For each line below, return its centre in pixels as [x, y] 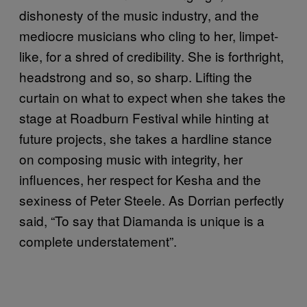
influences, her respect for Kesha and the [140, 179]
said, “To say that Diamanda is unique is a [142, 220]
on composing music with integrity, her [131, 158]
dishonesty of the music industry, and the [139, 14]
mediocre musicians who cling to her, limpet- [149, 35]
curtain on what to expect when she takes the [152, 97]
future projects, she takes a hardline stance [146, 138]
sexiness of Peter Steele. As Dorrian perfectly [152, 199]
